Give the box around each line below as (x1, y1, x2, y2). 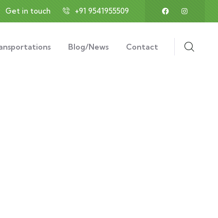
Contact (126, 42, 158, 52)
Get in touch (5, 6, 51, 16)
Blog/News (68, 42, 109, 52)
